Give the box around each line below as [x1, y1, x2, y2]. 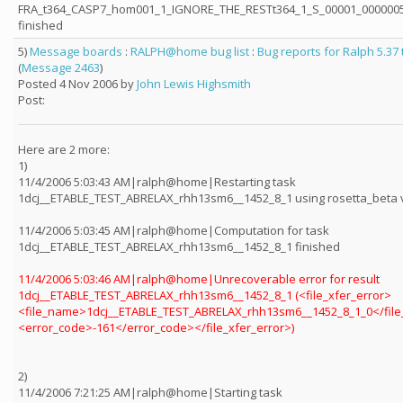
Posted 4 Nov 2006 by [18, 76, 137, 92]
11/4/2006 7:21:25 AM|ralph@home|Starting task [18, 384, 282, 400]
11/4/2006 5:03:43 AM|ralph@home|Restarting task [18, 174, 296, 190]
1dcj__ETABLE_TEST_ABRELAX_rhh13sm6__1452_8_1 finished [18, 238, 340, 255]
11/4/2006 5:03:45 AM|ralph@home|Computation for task [18, 222, 329, 238]
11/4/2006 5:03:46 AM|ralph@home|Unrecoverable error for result [18, 271, 380, 287]
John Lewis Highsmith [137, 76, 251, 92]
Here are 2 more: [18, 141, 110, 157]
